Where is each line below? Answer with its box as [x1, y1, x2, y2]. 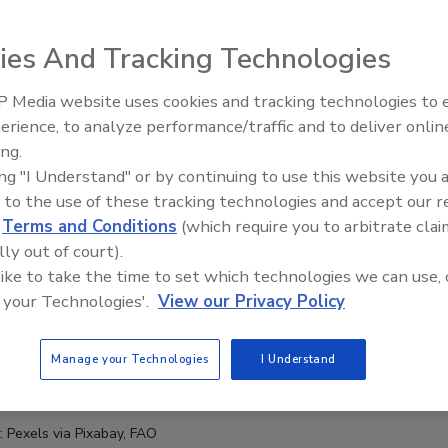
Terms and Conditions [2, 215, 177, 238]
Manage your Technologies [50, 351, 209, 367]
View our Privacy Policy [158, 290, 345, 313]
